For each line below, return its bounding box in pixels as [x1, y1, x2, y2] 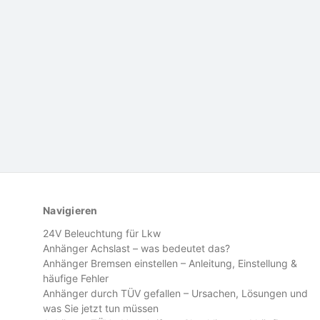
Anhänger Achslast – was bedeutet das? [43, 242, 230, 255]
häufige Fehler [43, 272, 109, 285]
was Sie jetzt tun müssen [43, 302, 159, 315]
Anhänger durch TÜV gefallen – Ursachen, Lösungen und [43, 287, 308, 300]
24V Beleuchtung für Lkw [43, 227, 161, 240]
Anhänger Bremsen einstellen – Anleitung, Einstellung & [43, 257, 297, 270]
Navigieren [43, 204, 98, 217]
